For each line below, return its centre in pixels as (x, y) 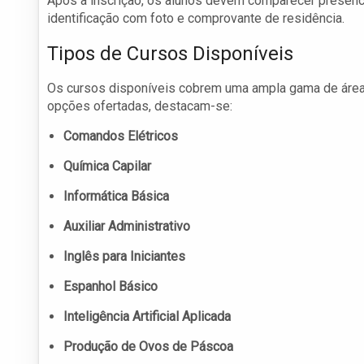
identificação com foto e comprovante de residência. (196, 19)
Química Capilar (107, 167)
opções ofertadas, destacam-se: (140, 106)
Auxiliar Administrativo (127, 227)
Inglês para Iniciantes (124, 257)
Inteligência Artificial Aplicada (147, 317)
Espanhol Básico (110, 287)
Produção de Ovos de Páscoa (148, 347)
